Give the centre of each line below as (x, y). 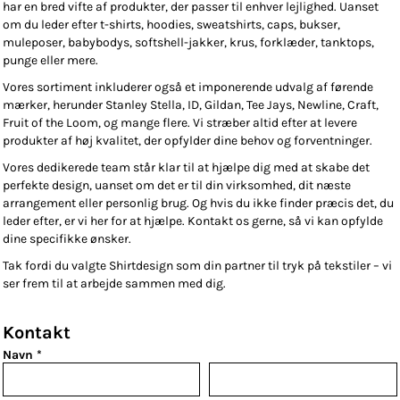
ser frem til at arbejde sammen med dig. (114, 284)
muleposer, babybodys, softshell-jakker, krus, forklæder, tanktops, (188, 43)
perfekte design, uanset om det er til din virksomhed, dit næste (177, 186)
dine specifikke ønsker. (67, 239)
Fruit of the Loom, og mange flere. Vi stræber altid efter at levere (180, 123)
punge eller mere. (50, 61)
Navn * (22, 355)
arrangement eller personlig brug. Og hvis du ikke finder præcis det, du (198, 204)
